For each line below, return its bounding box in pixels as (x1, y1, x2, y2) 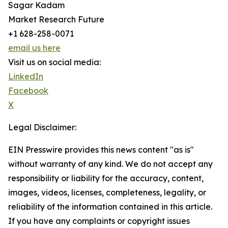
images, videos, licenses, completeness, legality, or (8, 187, 206, 198)
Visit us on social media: (8, 57, 101, 68)
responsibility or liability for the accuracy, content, (8, 173, 204, 184)
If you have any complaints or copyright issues (8, 216, 190, 226)
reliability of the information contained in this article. (8, 202, 212, 212)
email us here (8, 43, 61, 53)
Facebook (8, 85, 48, 96)
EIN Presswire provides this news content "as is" (8, 145, 194, 155)
